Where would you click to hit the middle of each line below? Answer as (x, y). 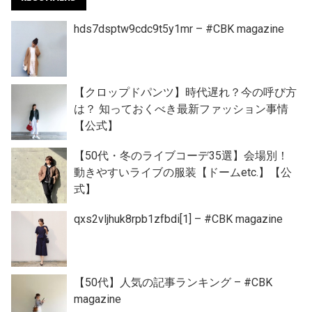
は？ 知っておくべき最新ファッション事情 (181, 109)
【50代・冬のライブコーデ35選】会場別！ (181, 155)
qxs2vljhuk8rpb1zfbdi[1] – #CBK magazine (178, 219)
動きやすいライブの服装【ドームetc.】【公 (183, 172)
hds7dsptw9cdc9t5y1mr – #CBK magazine (179, 29)
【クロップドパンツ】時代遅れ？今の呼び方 (185, 92)
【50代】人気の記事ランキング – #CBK (173, 282)
